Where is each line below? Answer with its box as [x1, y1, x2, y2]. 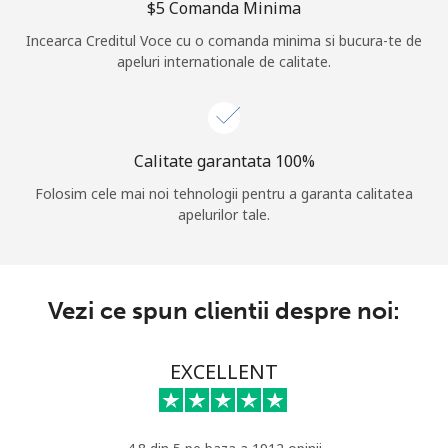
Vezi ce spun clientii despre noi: [48, 296, 400, 326]
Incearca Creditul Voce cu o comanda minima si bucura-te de [26, 31, 422, 51]
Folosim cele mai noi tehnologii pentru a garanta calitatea [35, 184, 413, 204]
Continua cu [185, 121, 263, 141]
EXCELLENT [170, 358, 278, 386]
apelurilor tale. [178, 205, 270, 225]
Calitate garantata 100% [133, 150, 315, 173]
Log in [201, 13, 247, 36]
